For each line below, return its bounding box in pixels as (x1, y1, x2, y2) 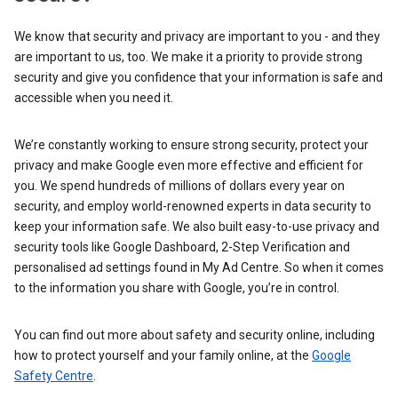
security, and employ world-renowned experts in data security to (14, 199, 371, 213)
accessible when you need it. (14, 91, 173, 105)
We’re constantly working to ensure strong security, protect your (14, 138, 369, 152)
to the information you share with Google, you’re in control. (14, 281, 339, 295)
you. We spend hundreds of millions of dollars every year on (14, 179, 345, 193)
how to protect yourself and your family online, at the (14, 348, 312, 362)
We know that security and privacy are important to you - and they (14, 29, 380, 44)
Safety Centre (14, 369, 93, 383)
